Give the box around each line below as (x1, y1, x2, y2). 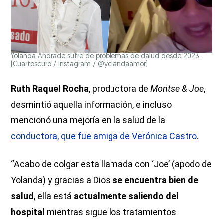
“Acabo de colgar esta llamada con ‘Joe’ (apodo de (11, 158, 212, 169)
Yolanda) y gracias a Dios (11, 174, 113, 185)
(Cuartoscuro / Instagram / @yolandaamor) (11, 60, 148, 68)
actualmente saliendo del (74, 190, 179, 201)
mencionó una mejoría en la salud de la (11, 114, 166, 125)
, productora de (89, 83, 151, 94)
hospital (11, 206, 47, 217)
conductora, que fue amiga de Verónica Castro (11, 130, 197, 141)
